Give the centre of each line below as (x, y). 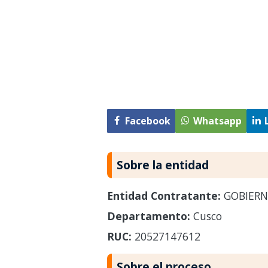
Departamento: (148, 216)
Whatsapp (217, 121)
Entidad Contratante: (164, 195)
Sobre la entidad (162, 165)
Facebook (147, 121)
